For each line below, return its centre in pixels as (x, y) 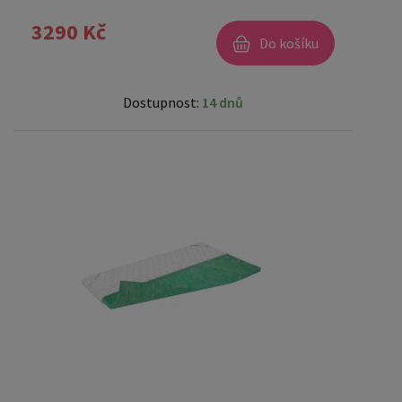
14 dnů (223, 102)
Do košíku (289, 43)
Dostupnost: (162, 102)
